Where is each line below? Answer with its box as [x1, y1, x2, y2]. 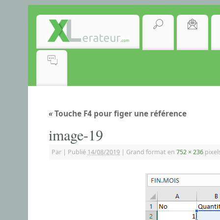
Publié [68, 147, 86, 156]
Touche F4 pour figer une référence [53, 108, 187, 119]
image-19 [49, 124, 103, 144]
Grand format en [125, 147, 176, 156]
